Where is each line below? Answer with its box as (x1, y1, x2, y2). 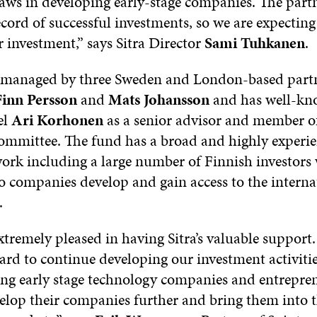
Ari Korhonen (11, 109, 103, 132)
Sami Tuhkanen (204, 32, 305, 54)
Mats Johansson (108, 88, 209, 111)
